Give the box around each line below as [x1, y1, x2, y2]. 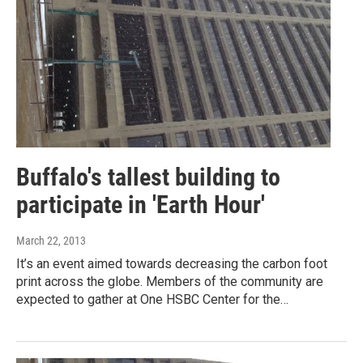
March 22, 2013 [16, 233, 86, 247]
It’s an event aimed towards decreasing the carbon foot [16, 255, 327, 271]
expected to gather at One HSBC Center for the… [16, 291, 288, 307]
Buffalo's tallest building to [16, 162, 280, 191]
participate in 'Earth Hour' [16, 190, 265, 219]
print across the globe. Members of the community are [16, 273, 323, 289]
